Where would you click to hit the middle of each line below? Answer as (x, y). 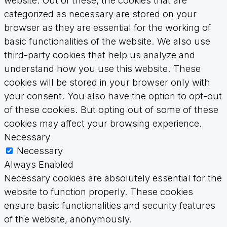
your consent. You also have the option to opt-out (113, 96)
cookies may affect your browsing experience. (103, 123)
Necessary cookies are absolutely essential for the (113, 178)
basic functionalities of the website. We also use (107, 41)
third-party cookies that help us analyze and (100, 55)
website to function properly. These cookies (99, 192)
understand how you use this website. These (102, 69)
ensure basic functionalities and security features (110, 205)
